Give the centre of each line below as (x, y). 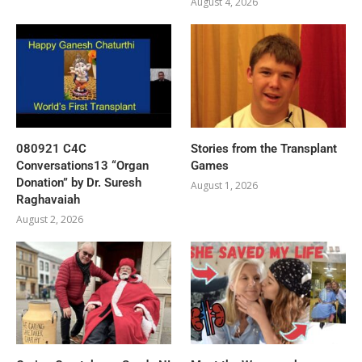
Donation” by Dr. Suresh (79, 182)
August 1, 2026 (225, 185)
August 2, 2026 (50, 219)
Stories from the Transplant (264, 148)
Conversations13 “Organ (82, 165)
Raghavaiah (48, 199)
